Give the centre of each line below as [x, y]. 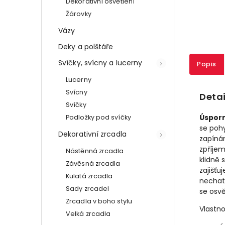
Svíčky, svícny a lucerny [100, 63]
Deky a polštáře [86, 46]
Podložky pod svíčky [98, 117]
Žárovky [79, 14]
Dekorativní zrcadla [92, 134]
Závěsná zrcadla [93, 163]
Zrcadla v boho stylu [99, 201]
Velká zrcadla [88, 213]
